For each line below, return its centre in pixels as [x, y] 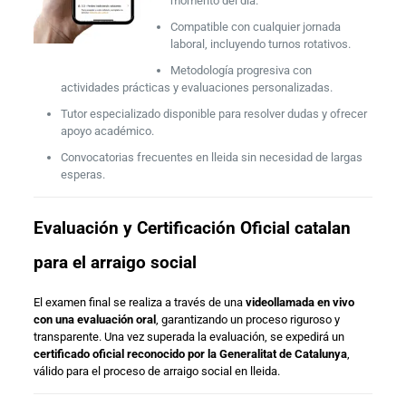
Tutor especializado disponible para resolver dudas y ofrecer [213, 113]
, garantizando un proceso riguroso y [247, 319]
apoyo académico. [107, 130]
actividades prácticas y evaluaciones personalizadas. [196, 87]
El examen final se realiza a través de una [139, 302]
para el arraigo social [117, 262]
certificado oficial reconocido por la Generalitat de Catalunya [190, 353]
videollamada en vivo [300, 302]
